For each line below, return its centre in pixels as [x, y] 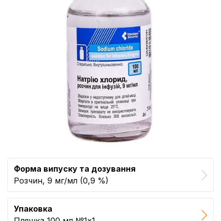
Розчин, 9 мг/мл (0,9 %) [61, 181]
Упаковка [33, 209]
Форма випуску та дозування [75, 169]
